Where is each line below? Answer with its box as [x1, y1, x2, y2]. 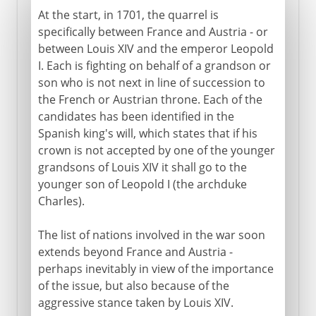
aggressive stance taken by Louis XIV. [37, 294, 233, 310]
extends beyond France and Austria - [37, 243, 233, 260]
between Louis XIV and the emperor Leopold [37, 40, 274, 56]
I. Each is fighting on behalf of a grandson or [37, 57, 271, 73]
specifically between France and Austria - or [37, 23, 268, 39]
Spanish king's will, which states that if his [37, 125, 257, 141]
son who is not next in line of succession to [37, 74, 265, 90]
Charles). [37, 193, 85, 209]
